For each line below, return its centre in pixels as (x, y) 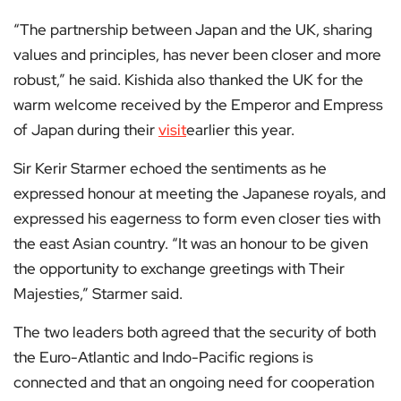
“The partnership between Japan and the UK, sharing (193, 30)
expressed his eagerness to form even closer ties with (197, 219)
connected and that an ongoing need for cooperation (194, 383)
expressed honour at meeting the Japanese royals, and (200, 194)
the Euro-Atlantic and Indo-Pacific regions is (163, 358)
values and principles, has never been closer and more (197, 55)
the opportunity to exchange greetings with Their (179, 269)
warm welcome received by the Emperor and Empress (198, 105)
